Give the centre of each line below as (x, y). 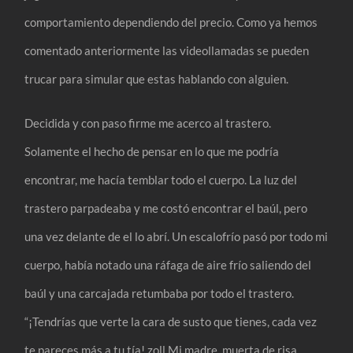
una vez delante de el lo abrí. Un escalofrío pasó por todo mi (176, 236)
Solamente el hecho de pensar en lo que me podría (152, 151)
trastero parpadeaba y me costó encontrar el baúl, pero (166, 208)
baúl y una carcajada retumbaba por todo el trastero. (160, 293)
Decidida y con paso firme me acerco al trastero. (148, 123)
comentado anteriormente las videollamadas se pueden (167, 50)
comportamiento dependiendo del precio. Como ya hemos (171, 22)
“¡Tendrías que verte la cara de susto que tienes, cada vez (171, 321)
